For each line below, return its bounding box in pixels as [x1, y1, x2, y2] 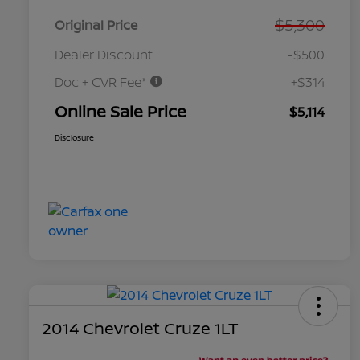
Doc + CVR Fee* [55, 73, 149, 92]
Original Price [55, 16, 137, 35]
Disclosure [55, 132, 94, 144]
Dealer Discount [55, 46, 153, 64]
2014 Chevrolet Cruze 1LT [42, 317, 239, 340]
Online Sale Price [55, 100, 186, 123]
